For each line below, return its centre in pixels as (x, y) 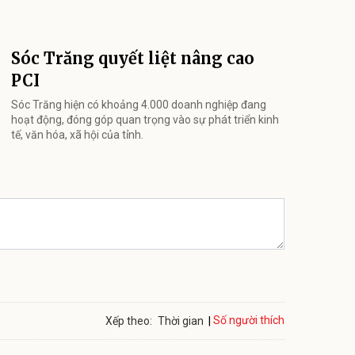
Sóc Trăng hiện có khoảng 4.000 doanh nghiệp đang (139, 104)
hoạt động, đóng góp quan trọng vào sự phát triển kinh (145, 119)
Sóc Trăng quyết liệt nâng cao (133, 58)
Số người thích (249, 321)
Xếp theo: (129, 321)
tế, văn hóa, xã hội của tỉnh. (77, 134)
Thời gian (181, 321)
